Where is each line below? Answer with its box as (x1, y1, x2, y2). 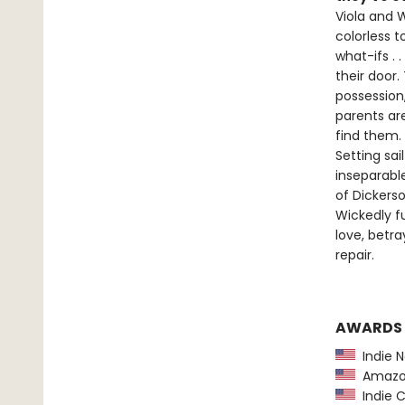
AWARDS (334, 317, 402, 338)
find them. (334, 127, 401, 145)
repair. (334, 246, 374, 264)
